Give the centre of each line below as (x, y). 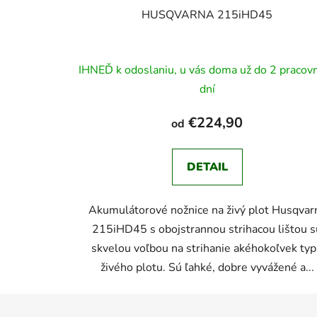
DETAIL (207, 167)
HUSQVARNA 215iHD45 (207, 15)
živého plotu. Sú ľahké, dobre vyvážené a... (207, 268)
